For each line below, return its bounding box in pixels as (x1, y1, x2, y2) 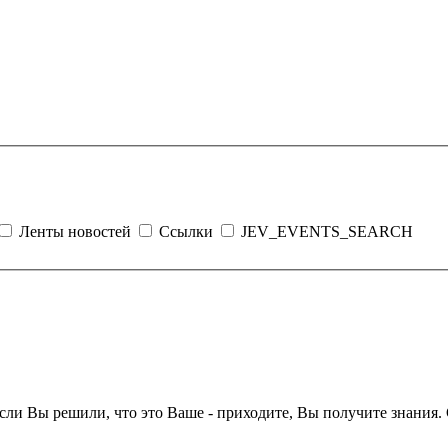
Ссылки (159, 222, 217, 240)
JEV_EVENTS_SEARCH (241, 222, 413, 240)
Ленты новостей (19, 222, 135, 240)
